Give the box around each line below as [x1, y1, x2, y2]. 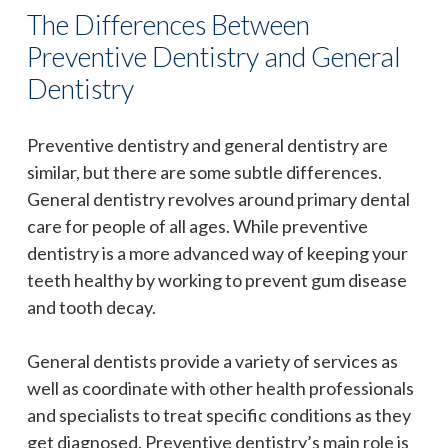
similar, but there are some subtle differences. [27, 160, 382, 183]
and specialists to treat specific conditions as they [27, 403, 411, 426]
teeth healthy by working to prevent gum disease [27, 268, 407, 291]
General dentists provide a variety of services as [27, 349, 398, 372]
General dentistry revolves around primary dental [27, 187, 410, 210]
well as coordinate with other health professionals [27, 376, 414, 399]
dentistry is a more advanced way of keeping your [27, 241, 408, 264]
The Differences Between [27, 7, 310, 41]
